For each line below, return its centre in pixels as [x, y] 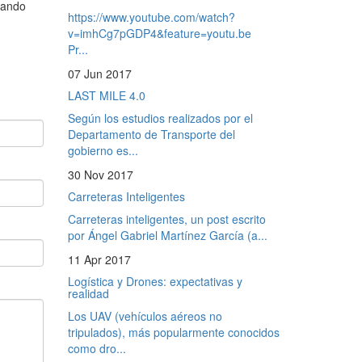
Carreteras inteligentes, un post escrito [166, 219]
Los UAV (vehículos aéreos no [145, 316]
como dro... [97, 348]
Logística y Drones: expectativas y [155, 281]
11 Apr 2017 [99, 259]
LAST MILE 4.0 [106, 95]
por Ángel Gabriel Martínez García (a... [167, 235]
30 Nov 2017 [100, 174]
